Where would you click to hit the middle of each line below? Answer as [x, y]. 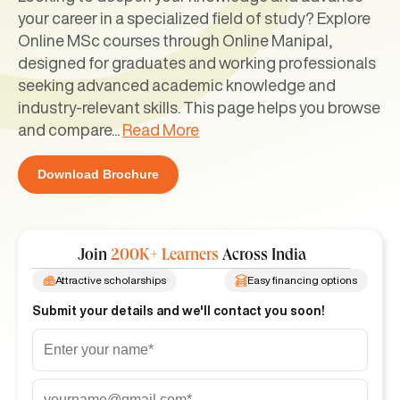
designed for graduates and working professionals [197, 62]
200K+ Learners [164, 256]
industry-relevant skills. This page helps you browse [199, 107]
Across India [262, 256]
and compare [65, 129]
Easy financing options [302, 279]
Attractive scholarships [111, 279]
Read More [161, 129]
